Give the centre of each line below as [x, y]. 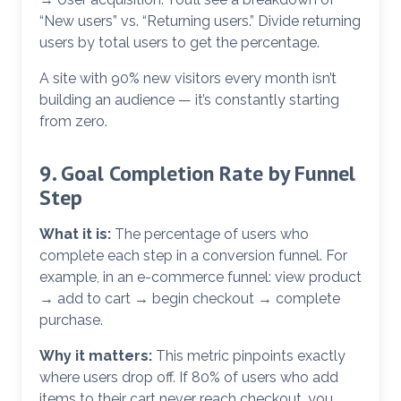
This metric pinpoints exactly [249, 356]
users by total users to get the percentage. [179, 43]
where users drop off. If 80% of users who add [189, 377]
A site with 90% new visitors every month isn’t [188, 79]
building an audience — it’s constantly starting [189, 100]
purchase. [71, 320]
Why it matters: [96, 356]
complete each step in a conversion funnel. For [193, 256]
